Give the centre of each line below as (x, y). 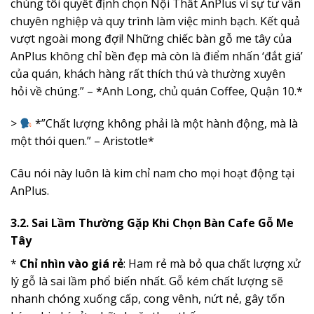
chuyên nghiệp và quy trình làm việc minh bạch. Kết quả (155, 21)
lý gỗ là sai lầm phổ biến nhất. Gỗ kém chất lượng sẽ (147, 281)
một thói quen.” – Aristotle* (82, 141)
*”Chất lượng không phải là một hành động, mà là (165, 124)
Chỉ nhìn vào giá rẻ (71, 263)
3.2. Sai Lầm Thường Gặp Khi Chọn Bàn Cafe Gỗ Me (152, 223)
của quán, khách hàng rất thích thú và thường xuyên (148, 74)
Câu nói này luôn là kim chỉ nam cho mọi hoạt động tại (152, 173)
